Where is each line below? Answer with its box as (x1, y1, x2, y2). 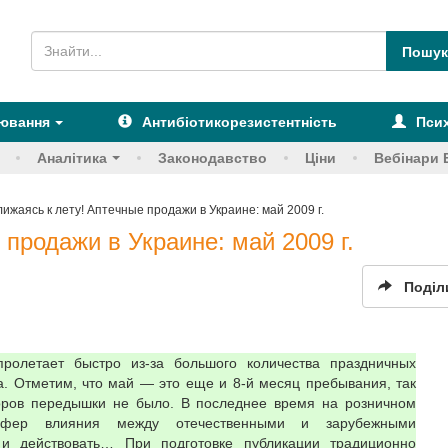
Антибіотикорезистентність (141, 114, 337, 130)
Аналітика (37, 150, 107, 166)
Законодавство (158, 150, 267, 166)
